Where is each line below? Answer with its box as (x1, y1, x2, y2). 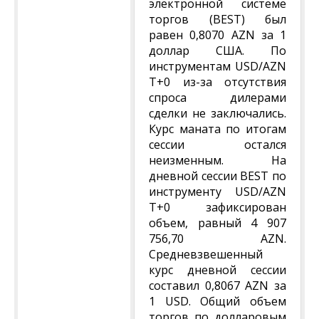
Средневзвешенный (149, 246, 263, 262)
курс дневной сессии (149, 262, 286, 278)
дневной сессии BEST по (149, 168, 286, 184)
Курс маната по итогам (149, 121, 286, 137)
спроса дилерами (149, 90, 286, 105)
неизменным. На (149, 152, 286, 168)
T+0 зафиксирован (149, 199, 286, 215)
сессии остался (149, 137, 286, 152)
